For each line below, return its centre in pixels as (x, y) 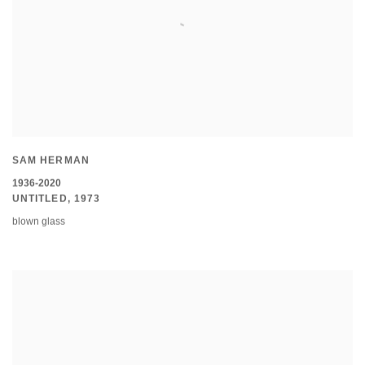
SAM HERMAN (51, 161)
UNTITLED (40, 200)
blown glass (39, 223)
